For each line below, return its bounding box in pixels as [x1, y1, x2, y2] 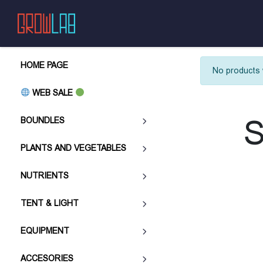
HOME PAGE [21, 60, 68, 70]
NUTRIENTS [21, 171, 69, 180]
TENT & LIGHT [21, 198, 79, 208]
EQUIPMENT [21, 226, 69, 235]
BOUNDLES [21, 116, 65, 125]
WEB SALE [29, 88, 75, 97]
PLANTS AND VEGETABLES [21, 143, 126, 153]
